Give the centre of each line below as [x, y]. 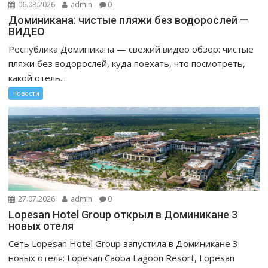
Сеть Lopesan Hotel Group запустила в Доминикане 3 [124, 244]
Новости [26, 93]
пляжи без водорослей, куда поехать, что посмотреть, [127, 64]
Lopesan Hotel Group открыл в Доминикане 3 [123, 215]
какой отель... [37, 78]
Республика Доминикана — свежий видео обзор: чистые [131, 49]
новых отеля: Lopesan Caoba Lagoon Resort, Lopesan [122, 258]
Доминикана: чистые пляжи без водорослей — [129, 20]
